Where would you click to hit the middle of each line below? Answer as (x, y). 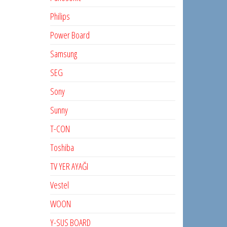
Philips (60, 16)
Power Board (70, 35)
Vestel (59, 185)
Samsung (63, 54)
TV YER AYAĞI (69, 166)
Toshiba (62, 147)
